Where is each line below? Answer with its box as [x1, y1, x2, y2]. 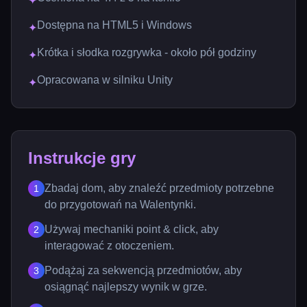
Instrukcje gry [28, 149, 136, 167]
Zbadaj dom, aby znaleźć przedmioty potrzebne [45, 182, 274, 194]
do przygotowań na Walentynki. [45, 199, 196, 210]
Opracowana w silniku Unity [37, 74, 173, 86]
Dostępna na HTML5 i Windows [37, 19, 192, 31]
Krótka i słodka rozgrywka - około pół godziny [37, 47, 256, 58]
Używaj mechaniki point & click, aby [45, 223, 219, 235]
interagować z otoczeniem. [45, 240, 174, 251]
